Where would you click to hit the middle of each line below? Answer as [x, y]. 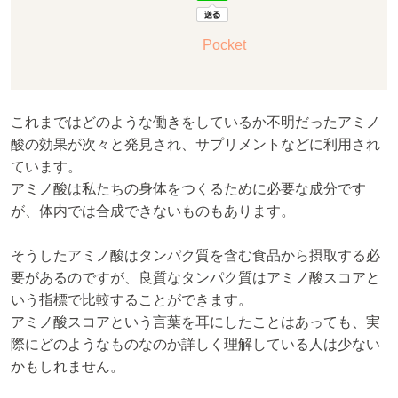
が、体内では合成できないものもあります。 [153, 211]
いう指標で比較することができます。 [131, 300]
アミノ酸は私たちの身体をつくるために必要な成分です [188, 188]
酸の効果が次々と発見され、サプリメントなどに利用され [195, 144]
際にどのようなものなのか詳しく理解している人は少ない [195, 345]
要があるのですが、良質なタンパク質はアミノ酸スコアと [195, 278]
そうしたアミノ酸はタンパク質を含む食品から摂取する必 [195, 256]
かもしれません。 [68, 367]
